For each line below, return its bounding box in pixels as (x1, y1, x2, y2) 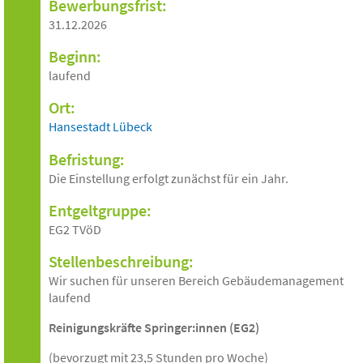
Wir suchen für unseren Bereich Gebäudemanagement (49, 272, 344, 288)
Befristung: (49, 149, 125, 169)
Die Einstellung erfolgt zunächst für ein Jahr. (49, 170, 288, 186)
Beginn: (49, 46, 101, 66)
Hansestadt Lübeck (49, 118, 152, 135)
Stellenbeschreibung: (49, 251, 194, 271)
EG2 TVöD (49, 221, 101, 237)
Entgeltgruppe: (49, 200, 152, 220)
